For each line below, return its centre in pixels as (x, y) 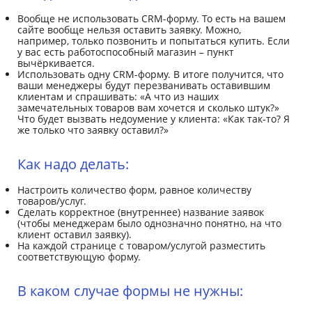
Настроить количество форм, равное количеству (134, 189)
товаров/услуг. (52, 201)
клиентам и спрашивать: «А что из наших (118, 96)
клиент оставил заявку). (75, 234)
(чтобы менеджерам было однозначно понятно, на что (149, 223)
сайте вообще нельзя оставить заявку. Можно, (129, 29)
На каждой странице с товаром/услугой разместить (141, 245)
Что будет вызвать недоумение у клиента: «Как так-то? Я (154, 118)
